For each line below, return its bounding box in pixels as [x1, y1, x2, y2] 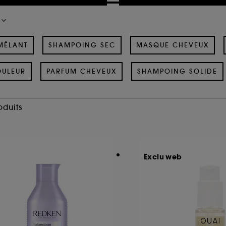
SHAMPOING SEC [48, 40, 116, 49]
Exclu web [144, 151, 182, 162]
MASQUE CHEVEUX [136, 40, 209, 49]
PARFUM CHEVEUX [46, 67, 117, 76]
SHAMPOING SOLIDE [137, 67, 217, 76]
